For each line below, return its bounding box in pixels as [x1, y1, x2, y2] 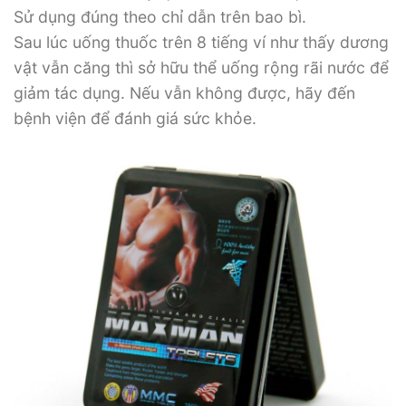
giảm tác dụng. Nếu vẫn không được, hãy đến [14, 82, 355, 102]
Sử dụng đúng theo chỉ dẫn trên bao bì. [14, 6, 306, 26]
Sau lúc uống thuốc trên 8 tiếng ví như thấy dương [14, 32, 389, 52]
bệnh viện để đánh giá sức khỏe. [14, 108, 256, 128]
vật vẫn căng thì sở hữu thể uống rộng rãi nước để [14, 57, 389, 77]
